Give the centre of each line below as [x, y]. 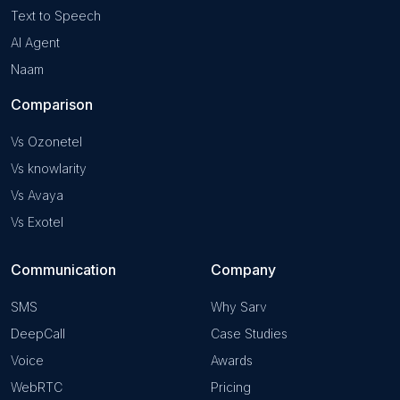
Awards [232, 360]
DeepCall [38, 333]
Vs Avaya [37, 195]
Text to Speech [56, 15]
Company [243, 269]
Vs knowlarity [49, 168]
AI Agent [35, 42]
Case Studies [249, 333]
